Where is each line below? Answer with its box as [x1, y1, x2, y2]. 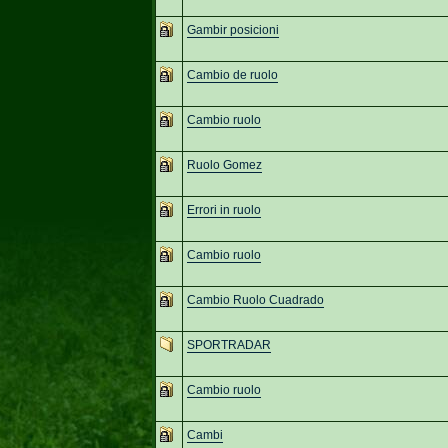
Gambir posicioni [186, 22, 279, 37]
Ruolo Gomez [186, 157, 262, 172]
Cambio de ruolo [186, 67, 278, 82]
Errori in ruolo [186, 202, 261, 217]
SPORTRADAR [186, 337, 271, 352]
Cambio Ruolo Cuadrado [186, 292, 324, 307]
